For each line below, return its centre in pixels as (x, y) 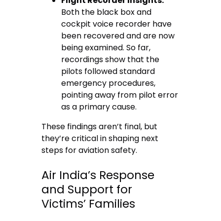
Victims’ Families (89, 203)
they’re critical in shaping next (100, 139)
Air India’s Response (98, 175)
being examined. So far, (106, 48)
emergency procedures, (109, 83)
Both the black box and (107, 12)
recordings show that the (110, 60)
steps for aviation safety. (90, 150)
